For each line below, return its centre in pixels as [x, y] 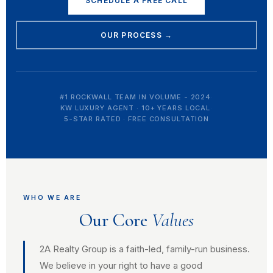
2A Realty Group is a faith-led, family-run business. [145, 249]
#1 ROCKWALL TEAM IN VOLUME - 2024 [136, 97]
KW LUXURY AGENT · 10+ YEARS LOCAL [136, 108]
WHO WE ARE [52, 198]
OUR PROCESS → [136, 35]
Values [173, 220]
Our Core [115, 220]
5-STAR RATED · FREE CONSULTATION [136, 119]
